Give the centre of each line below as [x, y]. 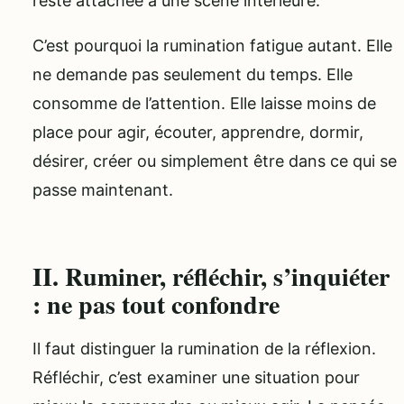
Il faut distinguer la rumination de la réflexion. [204, 349]
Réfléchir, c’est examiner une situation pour [196, 378]
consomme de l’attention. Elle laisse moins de [204, 103]
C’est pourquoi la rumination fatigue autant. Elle [212, 45]
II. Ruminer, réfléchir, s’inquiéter [211, 277]
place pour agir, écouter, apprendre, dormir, [198, 132]
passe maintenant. [103, 189]
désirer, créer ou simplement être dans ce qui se [215, 161]
